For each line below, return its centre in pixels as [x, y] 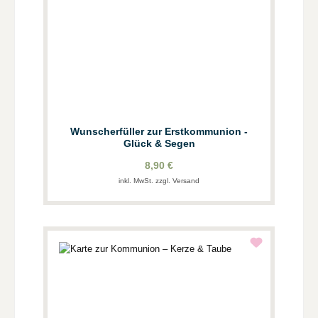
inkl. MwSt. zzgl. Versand [159, 180]
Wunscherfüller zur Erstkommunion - [159, 132]
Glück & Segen [159, 144]
